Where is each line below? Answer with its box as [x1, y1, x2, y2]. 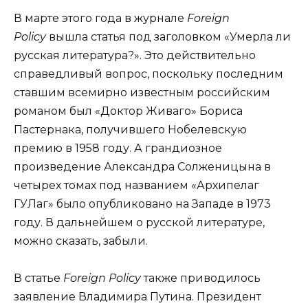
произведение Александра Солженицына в [14, 160, 271, 174]
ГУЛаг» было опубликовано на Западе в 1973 [14, 197, 271, 211]
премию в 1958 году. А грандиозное [14, 142, 222, 155]
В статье [14, 272, 63, 285]
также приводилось [141, 272, 261, 285]
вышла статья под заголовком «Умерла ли [46, 30, 291, 44]
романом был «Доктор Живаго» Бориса [14, 104, 243, 118]
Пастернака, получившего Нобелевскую [14, 123, 247, 137]
